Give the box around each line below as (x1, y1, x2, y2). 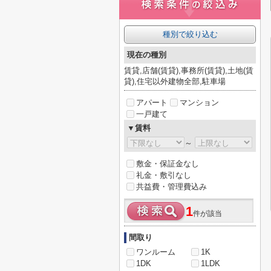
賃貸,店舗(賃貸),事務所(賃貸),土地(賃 (124, 66, 253, 75)
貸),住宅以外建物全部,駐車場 (124, 77, 226, 86)
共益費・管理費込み (136, 182, 207, 191)
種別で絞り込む (162, 30, 218, 39)
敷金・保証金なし (136, 159, 199, 168)
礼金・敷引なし (136, 171, 191, 180)
